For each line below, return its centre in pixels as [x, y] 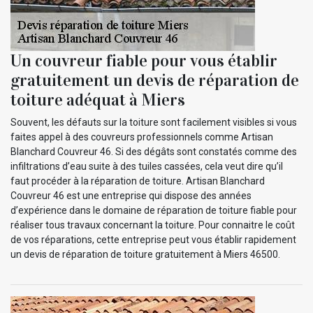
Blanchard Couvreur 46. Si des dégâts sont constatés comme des [154, 151]
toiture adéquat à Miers [98, 100]
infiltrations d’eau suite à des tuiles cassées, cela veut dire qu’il [147, 166]
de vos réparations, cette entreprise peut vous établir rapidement [153, 239]
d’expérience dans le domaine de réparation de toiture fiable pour [154, 210]
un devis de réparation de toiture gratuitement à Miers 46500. [145, 254]
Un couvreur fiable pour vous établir [144, 60]
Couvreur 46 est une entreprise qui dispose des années [131, 195]
